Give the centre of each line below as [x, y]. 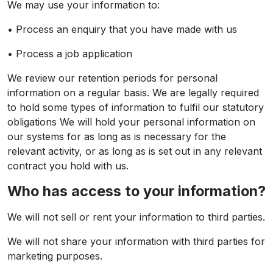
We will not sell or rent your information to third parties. [136, 217]
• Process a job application [70, 54]
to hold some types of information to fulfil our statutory [136, 107]
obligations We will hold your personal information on [131, 122]
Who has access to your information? [136, 191]
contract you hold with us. [68, 166]
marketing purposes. [55, 256]
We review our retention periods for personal [112, 78]
